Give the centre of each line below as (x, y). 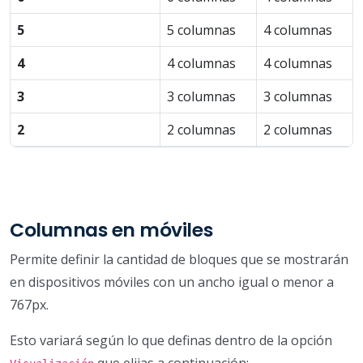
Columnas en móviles (111, 229)
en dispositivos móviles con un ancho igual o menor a (172, 282)
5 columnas (201, 30)
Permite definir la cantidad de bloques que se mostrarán (179, 259)
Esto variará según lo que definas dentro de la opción (171, 340)
